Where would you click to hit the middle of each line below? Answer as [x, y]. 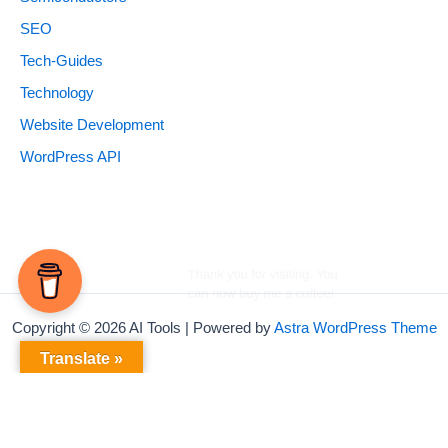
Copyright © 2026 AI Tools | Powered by [142, 328]
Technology [57, 92]
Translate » [81, 358]
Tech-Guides [61, 61]
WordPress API [70, 156]
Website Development [92, 124]
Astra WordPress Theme [355, 328]
